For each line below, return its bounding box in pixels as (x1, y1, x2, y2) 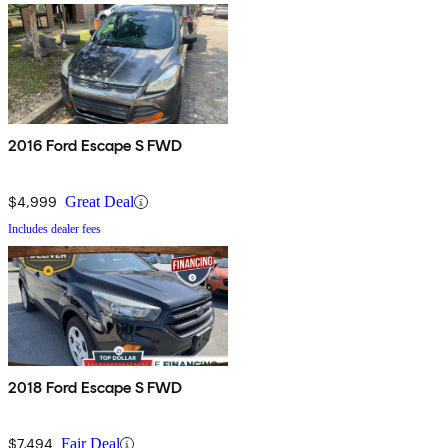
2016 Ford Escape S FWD (8, 136, 183, 156)
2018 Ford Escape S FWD (8, 378, 183, 398)
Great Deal (65, 193, 134, 211)
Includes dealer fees (8, 222, 101, 237)
